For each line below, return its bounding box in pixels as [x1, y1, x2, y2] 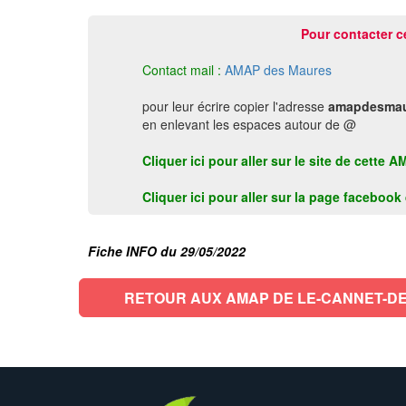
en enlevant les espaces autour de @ [142, 115, 356, 133]
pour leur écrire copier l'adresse [142, 97, 328, 115]
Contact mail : [142, 61, 221, 79]
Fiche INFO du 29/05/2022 [88, 242, 246, 260]
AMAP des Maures [225, 61, 332, 79]
